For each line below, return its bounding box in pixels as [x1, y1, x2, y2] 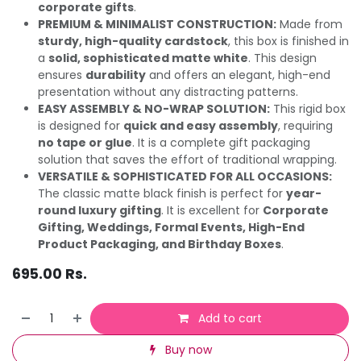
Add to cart [194, 309, 262, 326]
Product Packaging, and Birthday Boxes [38, 235, 281, 252]
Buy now [161, 341, 212, 358]
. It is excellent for [161, 201, 263, 218]
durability [85, 66, 146, 83]
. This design [248, 49, 317, 66]
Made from [276, 15, 342, 32]
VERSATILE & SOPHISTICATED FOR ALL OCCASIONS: [38, 168, 332, 185]
